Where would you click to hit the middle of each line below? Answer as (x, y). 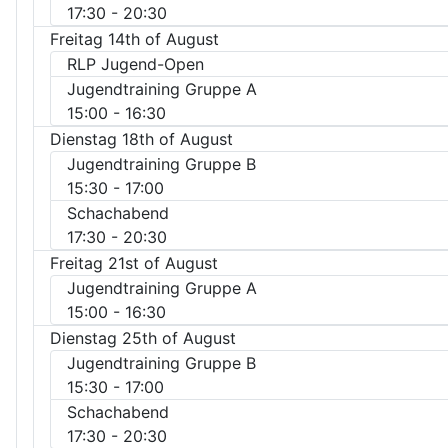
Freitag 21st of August (134, 262)
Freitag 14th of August (134, 38)
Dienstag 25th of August (143, 337)
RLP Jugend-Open (135, 63)
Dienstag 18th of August (141, 138)
